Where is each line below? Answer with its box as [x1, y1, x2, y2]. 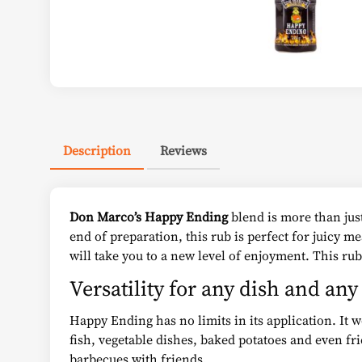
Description [63, 141, 131, 159]
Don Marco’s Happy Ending [69, 208, 228, 225]
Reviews [160, 141, 207, 159]
